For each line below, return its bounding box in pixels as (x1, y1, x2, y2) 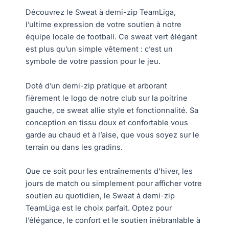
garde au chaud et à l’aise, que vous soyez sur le (26, 130, 199, 140)
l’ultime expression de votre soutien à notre (26, 20, 181, 30)
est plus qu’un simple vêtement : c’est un (26, 44, 173, 54)
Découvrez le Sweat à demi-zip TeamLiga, (26, 8, 176, 17)
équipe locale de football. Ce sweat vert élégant (26, 32, 197, 42)
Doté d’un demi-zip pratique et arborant (26, 81, 167, 90)
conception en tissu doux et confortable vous (26, 118, 188, 127)
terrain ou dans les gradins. (26, 142, 123, 152)
